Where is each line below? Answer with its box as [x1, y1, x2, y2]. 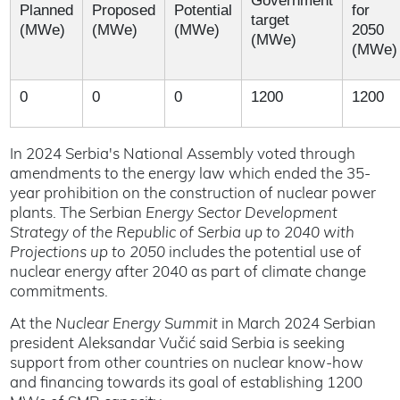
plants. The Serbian [9, 206, 146, 221]
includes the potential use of [168, 246, 362, 261]
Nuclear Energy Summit [54, 317, 221, 332]
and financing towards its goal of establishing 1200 [9, 376, 362, 391]
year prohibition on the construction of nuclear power [9, 187, 376, 202]
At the [9, 317, 55, 332]
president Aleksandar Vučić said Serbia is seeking [9, 337, 345, 352]
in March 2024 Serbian [221, 317, 376, 332]
